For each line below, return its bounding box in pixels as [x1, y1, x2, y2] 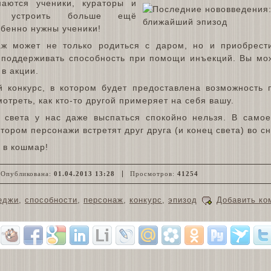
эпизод [168, 195, 197, 204]
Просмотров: [125, 170, 177, 177]
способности [25, 195, 77, 204]
